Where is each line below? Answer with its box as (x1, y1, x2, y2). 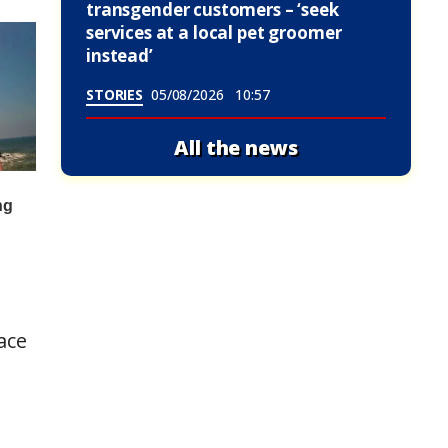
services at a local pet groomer (86, 21, 342, 44)
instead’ (86, 44, 153, 67)
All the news (174, 133, 298, 161)
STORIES (86, 85, 143, 104)
